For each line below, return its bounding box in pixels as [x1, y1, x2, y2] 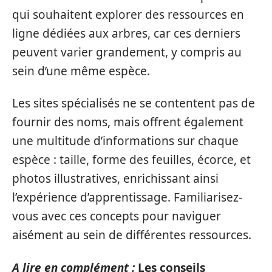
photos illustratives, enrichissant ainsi [12, 171, 219, 186]
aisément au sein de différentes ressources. [12, 227, 251, 243]
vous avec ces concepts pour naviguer [12, 208, 221, 224]
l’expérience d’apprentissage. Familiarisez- [12, 189, 242, 205]
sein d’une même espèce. [12, 63, 150, 79]
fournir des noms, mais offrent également [12, 114, 243, 130]
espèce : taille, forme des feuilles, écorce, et [12, 152, 251, 168]
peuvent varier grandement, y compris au [12, 44, 242, 60]
